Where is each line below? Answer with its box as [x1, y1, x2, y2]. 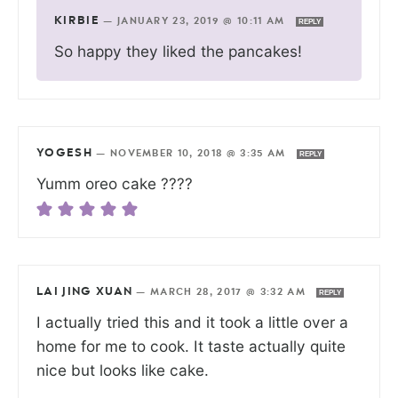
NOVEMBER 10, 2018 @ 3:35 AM [109, 147, 290, 158]
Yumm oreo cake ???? [36, 173, 193, 193]
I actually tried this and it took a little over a [36, 312, 348, 331]
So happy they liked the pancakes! [54, 41, 302, 60]
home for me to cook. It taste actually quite [36, 336, 346, 355]
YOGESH [36, 147, 92, 159]
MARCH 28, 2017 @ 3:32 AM [150, 286, 310, 297]
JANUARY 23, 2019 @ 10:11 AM [116, 15, 289, 26]
